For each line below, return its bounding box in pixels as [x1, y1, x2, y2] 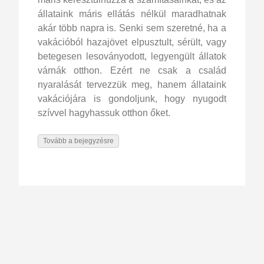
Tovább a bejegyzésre [43, 136, 114, 145]
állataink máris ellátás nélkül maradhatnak [38, 8, 226, 19]
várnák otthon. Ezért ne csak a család [38, 65, 226, 75]
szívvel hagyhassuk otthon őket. [38, 107, 170, 118]
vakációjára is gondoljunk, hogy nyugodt [38, 93, 226, 104]
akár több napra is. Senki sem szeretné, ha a [38, 22, 226, 33]
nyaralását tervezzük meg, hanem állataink [38, 79, 226, 90]
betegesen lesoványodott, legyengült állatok [38, 51, 226, 61]
